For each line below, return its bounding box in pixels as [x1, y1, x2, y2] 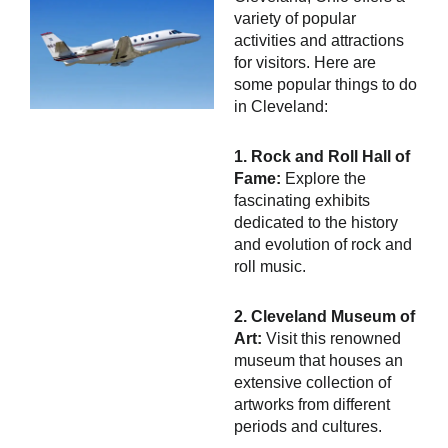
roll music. [234, 258, 306, 275]
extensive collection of [234, 374, 391, 391]
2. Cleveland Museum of [234, 308, 415, 325]
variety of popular [234, 10, 356, 27]
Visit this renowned [262, 330, 401, 347]
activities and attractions [234, 32, 404, 49]
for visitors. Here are [234, 54, 376, 71]
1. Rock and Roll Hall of [234, 148, 410, 165]
